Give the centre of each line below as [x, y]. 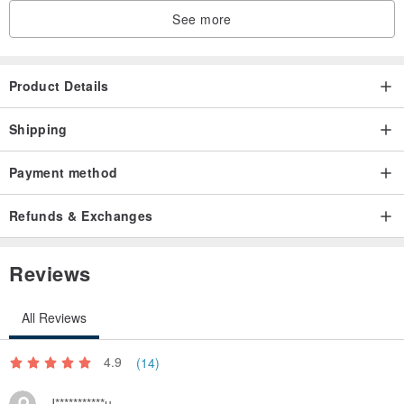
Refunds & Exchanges [81, 215]
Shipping [38, 129]
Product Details [59, 85]
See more [202, 18]
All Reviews [54, 317]
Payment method [64, 172]
